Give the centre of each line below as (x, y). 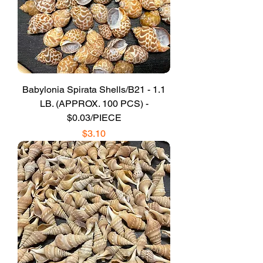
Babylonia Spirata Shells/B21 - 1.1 (94, 89)
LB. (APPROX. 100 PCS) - (94, 103)
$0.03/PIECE (94, 117)
